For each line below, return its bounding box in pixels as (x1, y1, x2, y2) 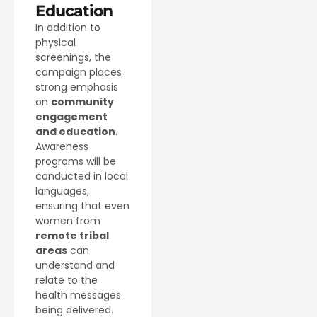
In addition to (35, 20, 100, 35)
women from (35, 213, 100, 228)
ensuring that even (35, 198, 129, 213)
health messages (35, 287, 121, 302)
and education (35, 124, 115, 139)
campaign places (35, 64, 122, 79)
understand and (35, 258, 115, 272)
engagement (35, 109, 108, 124)
